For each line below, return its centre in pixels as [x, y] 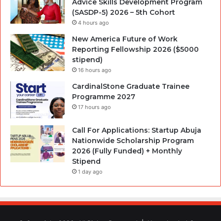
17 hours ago [94, 107]
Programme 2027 [104, 96]
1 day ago [90, 171]
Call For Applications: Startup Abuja [137, 130]
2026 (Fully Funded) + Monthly [127, 151]
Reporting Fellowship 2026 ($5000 [135, 49]
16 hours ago [95, 70]
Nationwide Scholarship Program [133, 140]
